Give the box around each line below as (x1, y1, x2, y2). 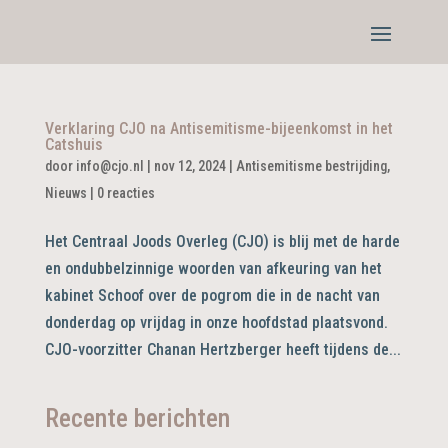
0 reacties (96, 185, 155, 201)
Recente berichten (44, 403, 230, 433)
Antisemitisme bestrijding (235, 158, 387, 174)
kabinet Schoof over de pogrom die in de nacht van (44, 286, 380, 305)
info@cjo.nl (75, 158, 144, 174)
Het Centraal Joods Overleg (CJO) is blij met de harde (44, 232, 400, 251)
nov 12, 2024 (153, 158, 226, 174)
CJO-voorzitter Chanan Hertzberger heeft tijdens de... (44, 340, 401, 359)
